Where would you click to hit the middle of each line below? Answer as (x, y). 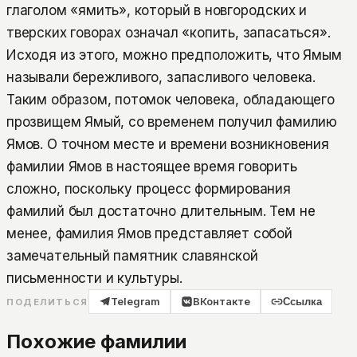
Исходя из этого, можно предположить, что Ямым (174, 55)
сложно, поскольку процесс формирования (149, 188)
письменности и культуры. (94, 278)
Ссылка (303, 301)
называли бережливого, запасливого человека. (161, 77)
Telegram (135, 301)
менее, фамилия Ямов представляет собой (149, 233)
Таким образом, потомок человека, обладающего (171, 99)
